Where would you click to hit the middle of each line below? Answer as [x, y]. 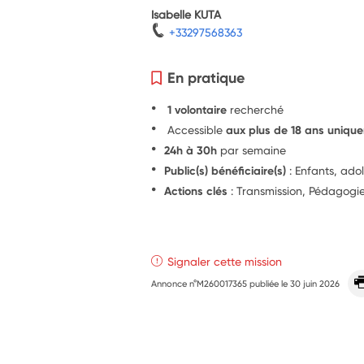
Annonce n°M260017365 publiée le [221, 283]
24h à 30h [191, 150]
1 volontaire [197, 109]
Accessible [195, 129]
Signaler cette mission [225, 261]
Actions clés [196, 191]
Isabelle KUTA [186, 14]
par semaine [252, 149]
